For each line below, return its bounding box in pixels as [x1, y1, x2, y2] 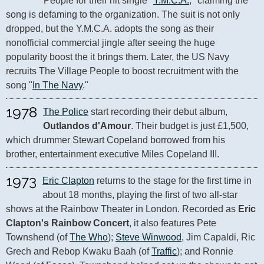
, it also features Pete [129, 218, 216, 228]
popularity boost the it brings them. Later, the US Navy [6, 52, 229, 62]
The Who [70, 232, 108, 242]
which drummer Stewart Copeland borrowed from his [6, 135, 225, 145]
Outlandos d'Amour [43, 121, 131, 131]
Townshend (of [6, 232, 70, 242]
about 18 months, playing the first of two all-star [42, 190, 237, 200]
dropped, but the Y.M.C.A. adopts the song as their [6, 24, 214, 34]
